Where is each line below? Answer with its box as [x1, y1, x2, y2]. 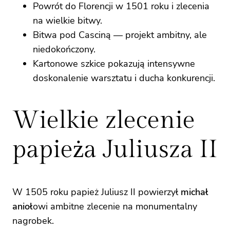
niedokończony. [33, 43, 95, 56]
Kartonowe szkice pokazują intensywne [33, 57, 195, 70]
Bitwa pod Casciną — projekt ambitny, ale [33, 29, 207, 42]
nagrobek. [12, 214, 54, 227]
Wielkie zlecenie [12, 106, 195, 136]
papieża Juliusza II [12, 135, 218, 165]
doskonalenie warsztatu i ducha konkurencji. [33, 72, 215, 85]
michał [181, 185, 208, 198]
